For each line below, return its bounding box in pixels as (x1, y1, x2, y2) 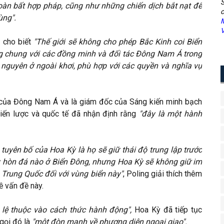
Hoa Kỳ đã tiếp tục (134, 205, 202, 214)
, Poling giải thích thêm (122, 169, 202, 178)
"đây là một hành (138, 109, 202, 118)
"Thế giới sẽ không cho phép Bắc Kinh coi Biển (33, 37, 202, 46)
